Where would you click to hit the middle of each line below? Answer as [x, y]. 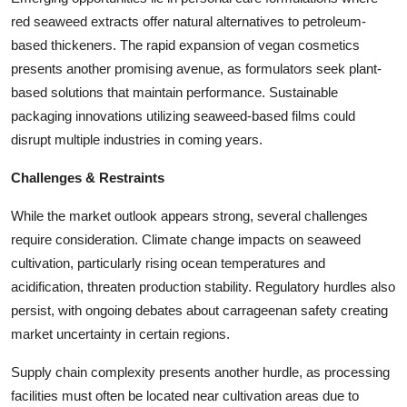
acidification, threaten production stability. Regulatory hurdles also [203, 286]
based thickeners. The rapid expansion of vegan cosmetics [185, 45]
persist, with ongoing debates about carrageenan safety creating [199, 310]
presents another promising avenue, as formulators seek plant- [196, 68]
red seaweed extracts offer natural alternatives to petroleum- [189, 21]
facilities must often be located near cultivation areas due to [185, 395]
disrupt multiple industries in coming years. [137, 139]
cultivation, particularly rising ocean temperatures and [168, 263]
